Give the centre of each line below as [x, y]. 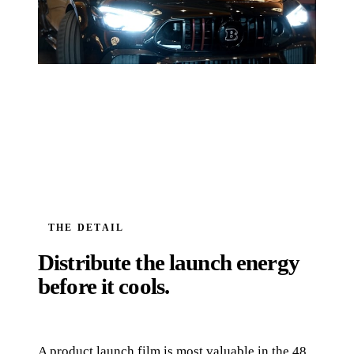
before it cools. [104, 286]
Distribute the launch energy [169, 263]
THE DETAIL [87, 228]
